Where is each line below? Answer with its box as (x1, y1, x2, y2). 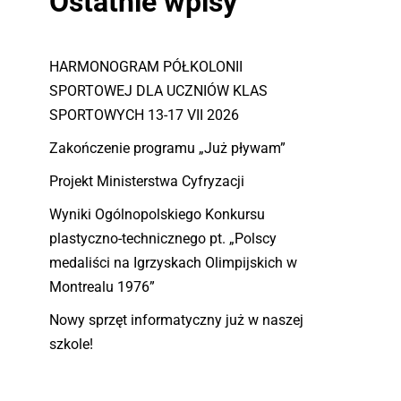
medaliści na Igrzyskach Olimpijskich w (49, 253, 297, 271)
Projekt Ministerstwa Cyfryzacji (49, 172, 244, 190)
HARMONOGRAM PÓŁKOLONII (49, 57, 243, 75)
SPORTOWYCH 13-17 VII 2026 (49, 106, 239, 124)
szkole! (49, 335, 93, 353)
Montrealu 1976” (49, 277, 155, 295)
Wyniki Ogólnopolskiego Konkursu (49, 205, 265, 223)
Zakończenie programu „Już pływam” (49, 139, 286, 157)
